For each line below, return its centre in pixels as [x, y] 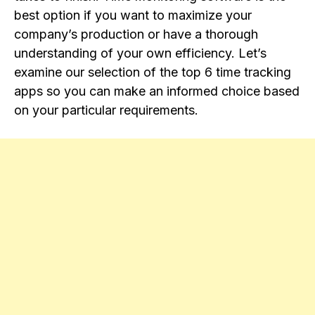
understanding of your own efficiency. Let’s [140, 53]
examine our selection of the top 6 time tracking [153, 72]
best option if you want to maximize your [133, 15]
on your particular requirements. [106, 110]
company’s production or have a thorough [136, 34]
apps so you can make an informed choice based [157, 91]
